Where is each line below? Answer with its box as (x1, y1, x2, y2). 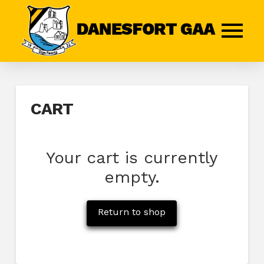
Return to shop (98, 206, 166, 218)
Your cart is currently (46, 147, 218, 167)
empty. (104, 167, 160, 187)
